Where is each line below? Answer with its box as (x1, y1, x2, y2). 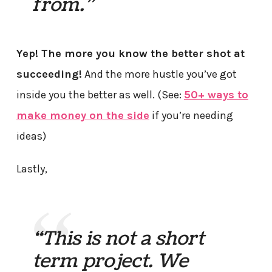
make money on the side (16, 108, 149, 122)
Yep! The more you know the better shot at (16, 46, 245, 60)
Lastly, (16, 161, 47, 175)
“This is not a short (32, 225, 205, 252)
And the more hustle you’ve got (81, 67, 237, 81)
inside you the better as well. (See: (16, 87, 184, 101)
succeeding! (16, 67, 82, 81)
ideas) (16, 129, 46, 143)
